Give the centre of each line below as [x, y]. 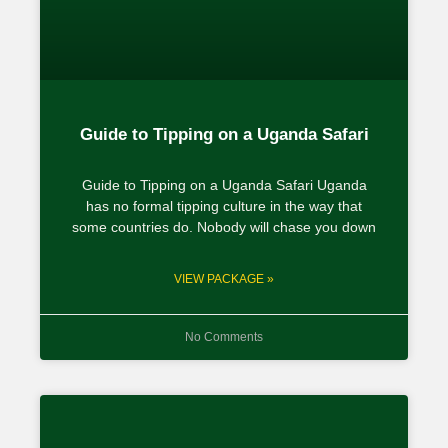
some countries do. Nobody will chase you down [224, 226]
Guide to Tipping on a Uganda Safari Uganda [224, 184]
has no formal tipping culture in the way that [224, 205]
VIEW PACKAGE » [224, 278]
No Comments [224, 336]
